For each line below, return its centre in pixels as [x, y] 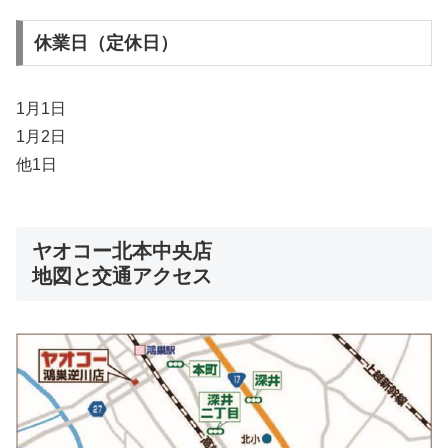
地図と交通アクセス [122, 275]
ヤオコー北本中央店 [122, 250]
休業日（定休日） [105, 42]
